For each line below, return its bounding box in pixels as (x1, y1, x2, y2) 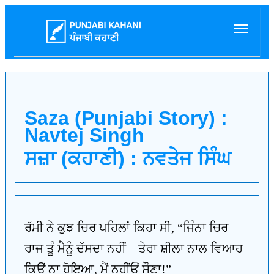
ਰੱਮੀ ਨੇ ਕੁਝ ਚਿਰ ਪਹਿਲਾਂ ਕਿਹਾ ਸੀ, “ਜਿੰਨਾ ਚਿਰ (24, 221, 228, 234)
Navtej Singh (24, 124, 144, 146)
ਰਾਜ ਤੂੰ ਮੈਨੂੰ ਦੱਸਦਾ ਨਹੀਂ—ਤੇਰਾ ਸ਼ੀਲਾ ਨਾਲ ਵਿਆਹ (24, 242, 243, 255)
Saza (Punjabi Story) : (24, 107, 228, 129)
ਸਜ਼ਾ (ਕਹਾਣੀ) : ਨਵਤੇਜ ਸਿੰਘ (24, 147, 231, 169)
